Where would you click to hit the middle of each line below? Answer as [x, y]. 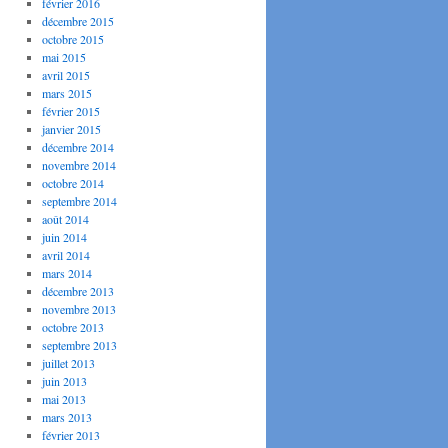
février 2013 [70, 435]
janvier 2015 [71, 129]
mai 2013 [63, 399]
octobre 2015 [72, 39]
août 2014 [65, 219]
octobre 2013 [72, 327]
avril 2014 [65, 255]
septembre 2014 [79, 201]
